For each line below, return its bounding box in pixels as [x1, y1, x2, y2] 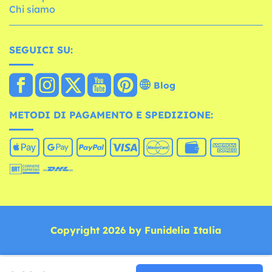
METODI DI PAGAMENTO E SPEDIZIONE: [9, 108, 213, 121]
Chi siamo [9, 2, 55, 15]
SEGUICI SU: [9, 43, 73, 56]
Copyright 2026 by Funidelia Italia [50, 223, 222, 236]
